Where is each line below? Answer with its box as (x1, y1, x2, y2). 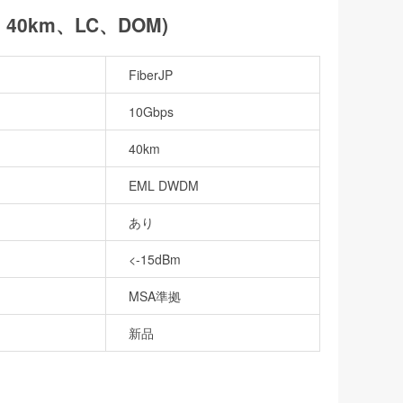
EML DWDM (129, 175, 199, 194)
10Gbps (129, 102, 174, 121)
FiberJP (129, 65, 173, 84)
